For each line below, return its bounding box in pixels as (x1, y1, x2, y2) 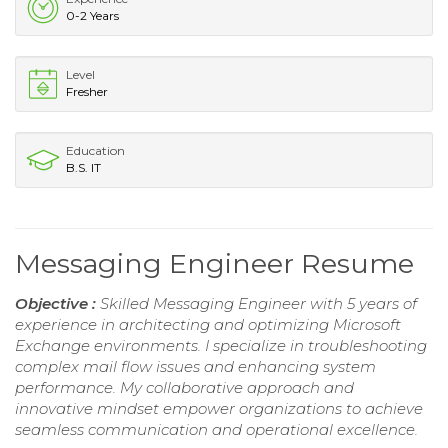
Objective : (15, 293, 100, 313)
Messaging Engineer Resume (15, 246, 414, 280)
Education (66, 142, 125, 158)
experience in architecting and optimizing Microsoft (15, 314, 401, 334)
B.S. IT (66, 159, 101, 175)
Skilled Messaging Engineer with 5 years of (100, 293, 417, 313)
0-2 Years (66, 7, 119, 23)
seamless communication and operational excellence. (15, 419, 418, 439)
